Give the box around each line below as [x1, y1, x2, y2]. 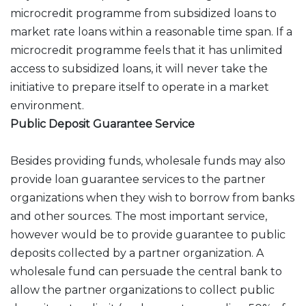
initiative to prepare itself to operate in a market [10, 81, 269, 94]
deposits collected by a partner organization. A [10, 247, 264, 260]
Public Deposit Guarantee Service [10, 117, 195, 130]
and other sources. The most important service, [10, 210, 267, 223]
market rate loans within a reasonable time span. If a [10, 25, 292, 38]
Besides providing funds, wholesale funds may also [10, 154, 286, 167]
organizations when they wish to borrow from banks [10, 191, 294, 204]
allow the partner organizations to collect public [10, 283, 275, 296]
